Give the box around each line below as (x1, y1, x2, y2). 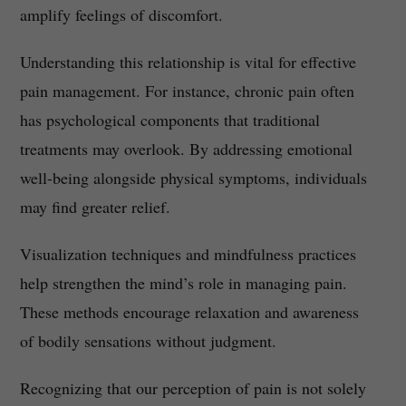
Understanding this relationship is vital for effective (19, 51, 356, 73)
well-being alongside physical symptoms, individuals (19, 167, 367, 189)
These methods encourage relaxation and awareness (19, 301, 359, 324)
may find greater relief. (19, 196, 170, 218)
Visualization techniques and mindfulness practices (19, 243, 356, 266)
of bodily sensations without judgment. (19, 330, 276, 353)
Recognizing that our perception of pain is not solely (19, 377, 366, 400)
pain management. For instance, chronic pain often (19, 80, 354, 102)
